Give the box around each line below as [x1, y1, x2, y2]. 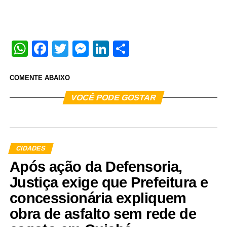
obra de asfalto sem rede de [9, 206, 197, 222]
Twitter [68, 40, 117, 58]
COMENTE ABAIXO [9, 74, 70, 82]
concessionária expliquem [9, 190, 186, 207]
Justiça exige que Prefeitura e [9, 174, 208, 191]
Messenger [88, 40, 170, 58]
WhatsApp [27, 40, 103, 58]
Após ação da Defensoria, [9, 159, 182, 175]
